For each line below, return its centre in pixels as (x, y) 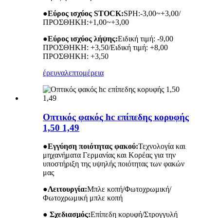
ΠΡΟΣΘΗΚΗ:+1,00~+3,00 (86, 22)
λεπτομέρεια (84, 73)
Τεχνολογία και (162, 146)
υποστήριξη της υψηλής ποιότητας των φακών (114, 164)
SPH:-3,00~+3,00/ (152, 13)
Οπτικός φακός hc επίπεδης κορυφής (116, 117)
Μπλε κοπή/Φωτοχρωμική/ (129, 189)
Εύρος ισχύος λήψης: (83, 38)
